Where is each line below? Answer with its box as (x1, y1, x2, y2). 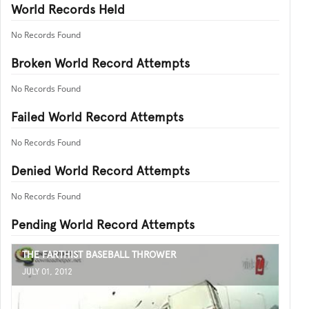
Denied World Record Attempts (11, 163, 190, 178)
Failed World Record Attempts (11, 110, 183, 124)
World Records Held (11, 2, 125, 17)
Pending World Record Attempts (11, 217, 195, 232)
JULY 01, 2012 (22, 267, 72, 277)
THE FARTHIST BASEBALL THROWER (22, 249, 177, 260)
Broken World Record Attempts (11, 56, 190, 70)
